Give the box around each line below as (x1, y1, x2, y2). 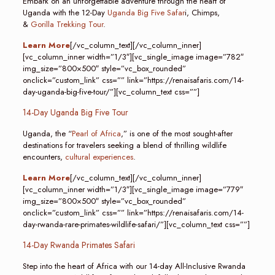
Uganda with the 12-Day (22, 7, 107, 18)
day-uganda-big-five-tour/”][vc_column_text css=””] (22, 86, 199, 98)
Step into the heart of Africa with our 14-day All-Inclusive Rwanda (22, 260, 246, 272)
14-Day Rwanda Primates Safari (22, 239, 135, 251)
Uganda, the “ (22, 128, 72, 139)
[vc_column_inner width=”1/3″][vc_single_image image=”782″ (22, 51, 244, 63)
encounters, (22, 151, 63, 163)
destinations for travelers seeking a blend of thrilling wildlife (22, 139, 227, 151)
